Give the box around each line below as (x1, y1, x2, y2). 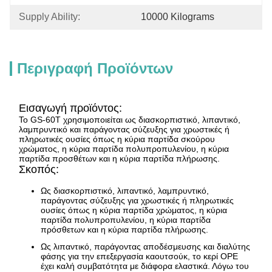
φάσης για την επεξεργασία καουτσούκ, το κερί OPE (41, 251, 238, 262)
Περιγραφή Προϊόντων (17, 60, 173, 76)
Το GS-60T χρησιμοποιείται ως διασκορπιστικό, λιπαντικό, (19, 115, 240, 124)
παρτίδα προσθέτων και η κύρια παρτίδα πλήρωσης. (19, 154, 220, 163)
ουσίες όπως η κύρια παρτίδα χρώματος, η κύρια (41, 205, 227, 216)
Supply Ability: (19, 12, 80, 22)
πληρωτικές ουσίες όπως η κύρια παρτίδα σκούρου (19, 134, 215, 144)
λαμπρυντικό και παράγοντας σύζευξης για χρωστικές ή (19, 124, 229, 134)
